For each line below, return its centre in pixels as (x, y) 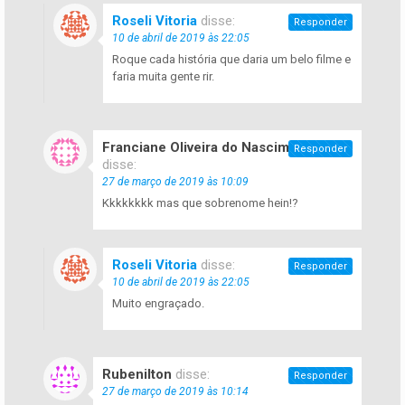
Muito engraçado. (158, 303)
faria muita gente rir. (163, 76)
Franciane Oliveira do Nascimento (210, 147)
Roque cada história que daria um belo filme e (231, 59)
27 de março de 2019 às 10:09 (175, 181)
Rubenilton (137, 374)
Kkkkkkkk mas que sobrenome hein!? (200, 202)
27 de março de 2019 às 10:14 (175, 391)
